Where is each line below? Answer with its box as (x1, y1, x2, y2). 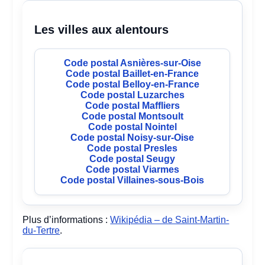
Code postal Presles (87, 143, 177, 154)
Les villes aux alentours (34, 23, 169, 37)
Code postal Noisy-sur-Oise (70, 132, 194, 143)
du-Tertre (22, 225, 60, 236)
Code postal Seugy (89, 154, 175, 164)
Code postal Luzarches (80, 90, 185, 101)
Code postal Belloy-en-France (65, 79, 199, 90)
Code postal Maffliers (85, 101, 180, 111)
